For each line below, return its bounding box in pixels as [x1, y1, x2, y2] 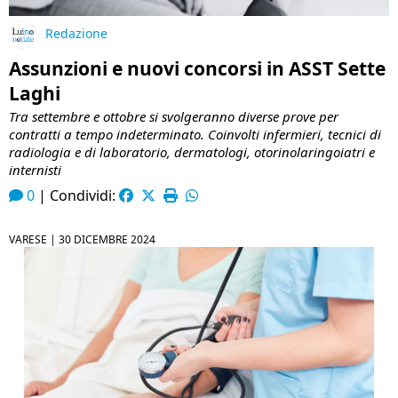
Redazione [45, 25, 107, 43]
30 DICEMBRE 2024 [59, 231, 155, 247]
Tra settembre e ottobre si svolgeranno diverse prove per [9, 107, 338, 125]
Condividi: [50, 185, 119, 205]
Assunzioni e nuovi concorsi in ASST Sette [9, 55, 386, 81]
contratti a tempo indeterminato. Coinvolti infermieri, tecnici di [9, 124, 381, 143]
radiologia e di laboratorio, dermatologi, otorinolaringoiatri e [9, 142, 375, 161]
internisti [9, 160, 61, 179]
